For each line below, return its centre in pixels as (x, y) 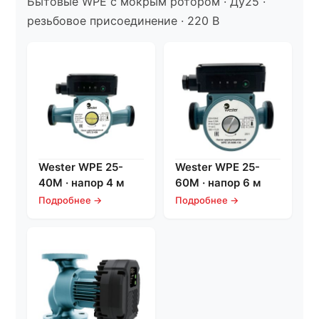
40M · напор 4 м (81, 183)
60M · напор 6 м (218, 183)
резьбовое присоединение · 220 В (123, 21)
